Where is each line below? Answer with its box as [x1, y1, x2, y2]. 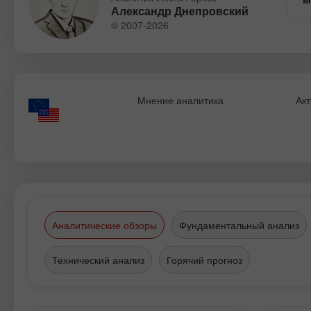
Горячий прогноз [167, 253, 242, 267]
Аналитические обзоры [52, 218, 157, 232]
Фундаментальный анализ [179, 218, 299, 232]
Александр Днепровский [111, 3, 249, 19]
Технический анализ [52, 253, 144, 267]
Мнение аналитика [137, 93, 224, 107]
